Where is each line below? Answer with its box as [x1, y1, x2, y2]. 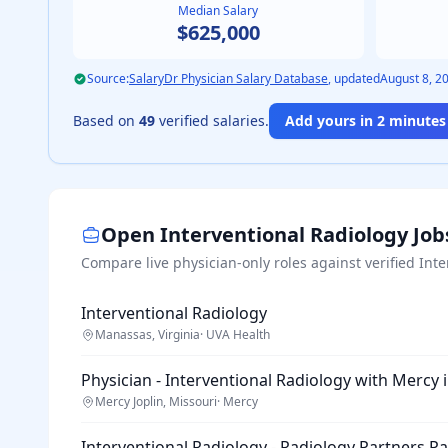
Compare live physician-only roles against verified [81, 253, 419, 272]
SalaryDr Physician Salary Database [129, 70, 328, 87]
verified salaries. [155, 111, 269, 130]
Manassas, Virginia [95, 326, 200, 343]
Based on [73, 111, 139, 130]
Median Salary [178, 2, 259, 19]
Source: [87, 70, 129, 87]
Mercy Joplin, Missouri [95, 393, 217, 410]
